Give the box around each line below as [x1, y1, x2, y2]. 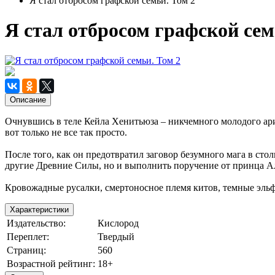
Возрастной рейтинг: [7, 258, 95, 269]
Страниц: [7, 244, 46, 255]
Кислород [98, 217, 139, 228]
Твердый [98, 231, 134, 242]
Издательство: [7, 217, 66, 228]
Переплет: [7, 231, 49, 242]
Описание [10, 95, 46, 104]
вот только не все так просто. [5, 126, 127, 137]
